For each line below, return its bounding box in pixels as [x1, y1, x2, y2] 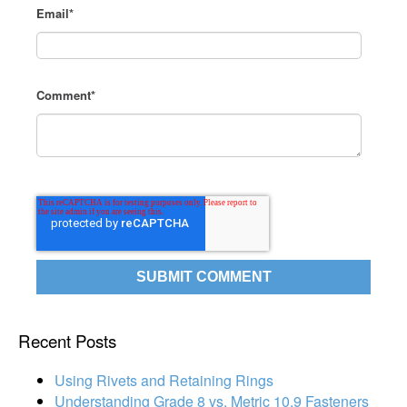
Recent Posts [18, 329, 116, 353]
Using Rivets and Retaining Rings [55, 369, 273, 391]
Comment [36, 85, 92, 104]
